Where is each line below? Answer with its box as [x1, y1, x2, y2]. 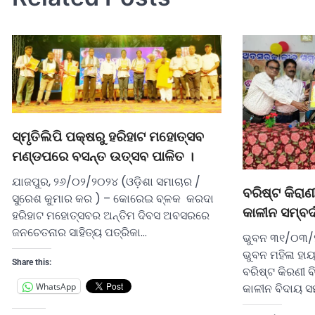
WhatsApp [36, 280, 76, 292]
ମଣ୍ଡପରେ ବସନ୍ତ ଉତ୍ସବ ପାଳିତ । [12, 148, 194, 165]
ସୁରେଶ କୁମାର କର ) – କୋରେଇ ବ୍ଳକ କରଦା [12, 191, 214, 207]
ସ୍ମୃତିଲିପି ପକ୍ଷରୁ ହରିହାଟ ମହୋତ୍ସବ [12, 129, 204, 146]
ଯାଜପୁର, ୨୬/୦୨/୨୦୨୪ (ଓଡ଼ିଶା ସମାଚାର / [12, 174, 200, 191]
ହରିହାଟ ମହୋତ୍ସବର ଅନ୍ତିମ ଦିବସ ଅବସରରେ [12, 207, 210, 224]
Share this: [12, 257, 51, 268]
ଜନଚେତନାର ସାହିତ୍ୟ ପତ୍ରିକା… [12, 224, 147, 241]
